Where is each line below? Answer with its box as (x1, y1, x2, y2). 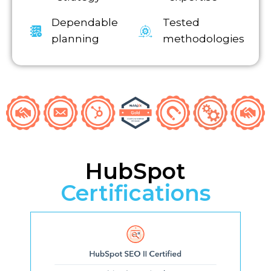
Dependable (51, 16, 118, 29)
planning (51, 33, 99, 45)
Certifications (60, 180, 211, 207)
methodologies (163, 33, 245, 45)
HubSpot (85, 158, 186, 185)
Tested (163, 16, 200, 29)
